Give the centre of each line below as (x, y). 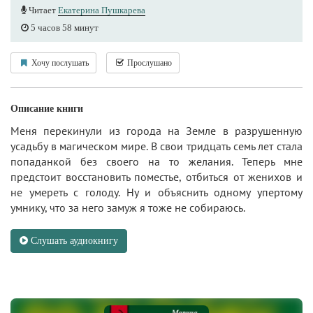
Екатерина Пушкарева (102, 10)
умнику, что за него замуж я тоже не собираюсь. (128, 208)
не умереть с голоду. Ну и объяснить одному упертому (156, 192)
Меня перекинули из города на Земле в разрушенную (156, 131)
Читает (42, 10)
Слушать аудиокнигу (73, 241)
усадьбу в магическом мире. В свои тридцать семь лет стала (156, 146)
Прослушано (148, 63)
